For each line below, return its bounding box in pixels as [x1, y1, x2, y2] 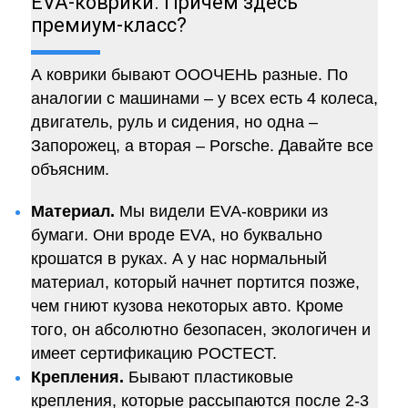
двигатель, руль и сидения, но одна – [30, 113, 318, 132]
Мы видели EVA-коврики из [114, 202, 328, 221]
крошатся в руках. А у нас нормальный [30, 250, 327, 269]
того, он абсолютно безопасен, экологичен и [30, 321, 371, 340]
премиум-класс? [30, 14, 187, 37]
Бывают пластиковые [123, 368, 293, 387]
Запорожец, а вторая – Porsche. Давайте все [30, 137, 373, 156]
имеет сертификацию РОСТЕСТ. [30, 344, 277, 363]
